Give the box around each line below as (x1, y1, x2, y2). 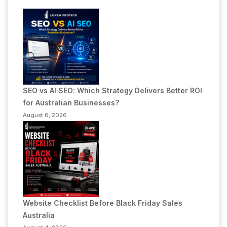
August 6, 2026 (23, 111, 67, 119)
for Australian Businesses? (23, 98, 119, 107)
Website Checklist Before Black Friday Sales (23, 199, 182, 207)
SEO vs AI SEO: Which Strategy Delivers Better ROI (23, 86, 202, 95)
